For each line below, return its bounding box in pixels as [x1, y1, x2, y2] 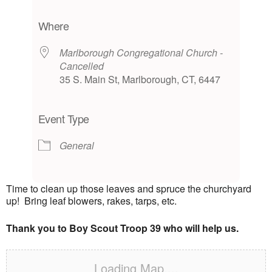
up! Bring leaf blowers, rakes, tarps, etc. [6, 194, 177, 208]
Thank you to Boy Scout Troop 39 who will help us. [6, 221, 239, 235]
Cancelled [59, 59, 104, 73]
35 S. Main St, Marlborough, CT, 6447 [59, 72, 220, 86]
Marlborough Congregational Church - [59, 46, 223, 59]
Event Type [38, 110, 89, 126]
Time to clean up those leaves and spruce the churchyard [6, 182, 251, 195]
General [59, 138, 94, 152]
